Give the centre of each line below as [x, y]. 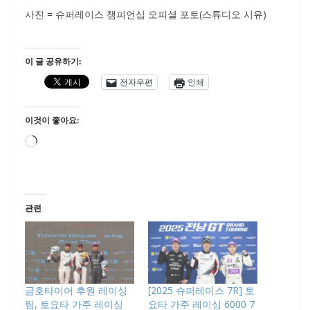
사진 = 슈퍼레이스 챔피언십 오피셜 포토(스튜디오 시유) [146, 15]
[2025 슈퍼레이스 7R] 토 [201, 291]
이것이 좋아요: [52, 120]
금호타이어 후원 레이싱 [76, 291]
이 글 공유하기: [53, 62]
